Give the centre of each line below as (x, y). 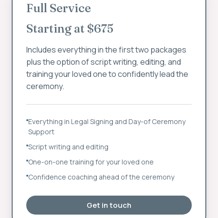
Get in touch (109, 205)
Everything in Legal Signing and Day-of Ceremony (107, 121)
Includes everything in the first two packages (106, 50)
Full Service (59, 8)
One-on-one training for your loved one (91, 162)
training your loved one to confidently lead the (107, 74)
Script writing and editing (68, 147)
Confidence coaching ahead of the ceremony (101, 177)
